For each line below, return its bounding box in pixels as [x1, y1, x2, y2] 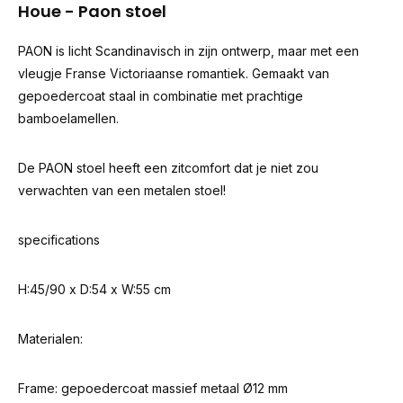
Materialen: [18, 331, 83, 346]
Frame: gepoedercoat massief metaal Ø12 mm [18, 381, 288, 396]
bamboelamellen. [18, 111, 119, 126]
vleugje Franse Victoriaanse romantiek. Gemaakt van [18, 66, 329, 81]
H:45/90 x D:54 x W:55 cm [18, 282, 171, 297]
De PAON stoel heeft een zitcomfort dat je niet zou [18, 160, 318, 175]
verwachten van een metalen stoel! [18, 183, 226, 198]
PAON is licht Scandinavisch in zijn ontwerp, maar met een [18, 43, 359, 58]
